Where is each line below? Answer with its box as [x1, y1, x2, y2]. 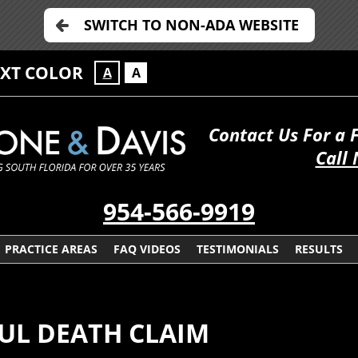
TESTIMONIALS [196, 241, 279, 257]
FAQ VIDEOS [113, 241, 181, 257]
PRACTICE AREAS [4, 241, 97, 257]
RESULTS [294, 241, 343, 257]
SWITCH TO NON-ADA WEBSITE [83, 15, 299, 34]
